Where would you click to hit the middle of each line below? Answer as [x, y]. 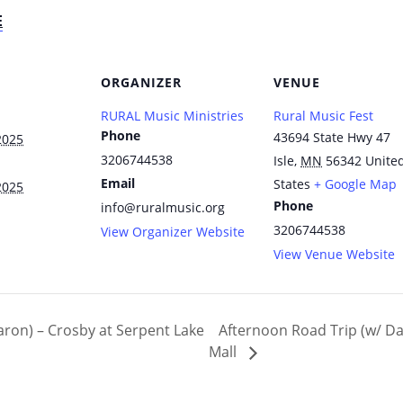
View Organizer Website [173, 231]
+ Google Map [355, 184]
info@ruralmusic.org [163, 207]
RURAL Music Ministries [172, 115]
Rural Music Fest [323, 115]
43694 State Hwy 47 [332, 137]
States [292, 184]
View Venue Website [334, 254]
